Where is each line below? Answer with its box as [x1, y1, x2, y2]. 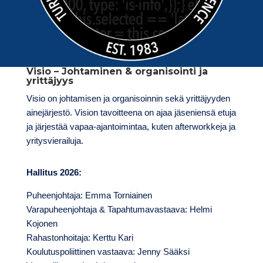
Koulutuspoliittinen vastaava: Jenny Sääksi [26, 247, 190, 257]
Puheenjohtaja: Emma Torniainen [26, 190, 152, 201]
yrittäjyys [26, 75, 73, 87]
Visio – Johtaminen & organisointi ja [26, 66, 208, 77]
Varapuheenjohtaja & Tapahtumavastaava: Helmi [26, 204, 212, 215]
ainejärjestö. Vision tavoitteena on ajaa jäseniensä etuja [26, 107, 236, 118]
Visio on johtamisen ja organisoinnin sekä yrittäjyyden [26, 93, 230, 104]
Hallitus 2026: [26, 167, 82, 178]
